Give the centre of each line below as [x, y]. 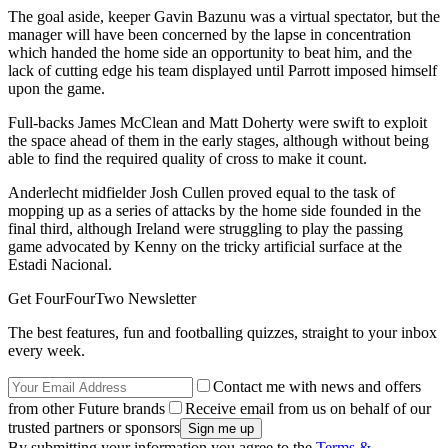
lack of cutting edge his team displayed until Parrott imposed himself [222, 71]
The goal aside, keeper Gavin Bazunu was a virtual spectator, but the [224, 17]
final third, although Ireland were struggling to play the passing [205, 229]
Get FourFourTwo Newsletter [102, 299]
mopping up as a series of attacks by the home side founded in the [214, 211]
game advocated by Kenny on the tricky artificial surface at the [205, 247]
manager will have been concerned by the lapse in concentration [209, 35]
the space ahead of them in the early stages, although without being [218, 141]
